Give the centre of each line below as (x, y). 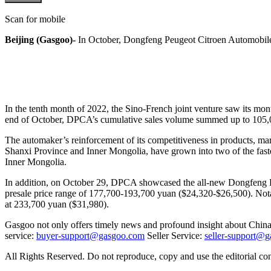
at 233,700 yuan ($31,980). (58, 204)
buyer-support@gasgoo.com (90, 235)
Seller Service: (175, 235)
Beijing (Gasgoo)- (40, 39)
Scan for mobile (35, 19)
